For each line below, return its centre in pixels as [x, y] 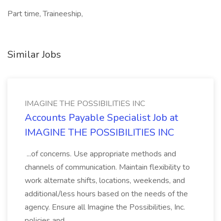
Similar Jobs [34, 55]
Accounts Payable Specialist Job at [101, 118]
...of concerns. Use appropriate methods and [100, 154]
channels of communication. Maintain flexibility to [107, 167]
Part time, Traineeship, [45, 14]
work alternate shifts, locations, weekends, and [105, 181]
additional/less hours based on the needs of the [106, 194]
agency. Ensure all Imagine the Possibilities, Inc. [105, 207]
